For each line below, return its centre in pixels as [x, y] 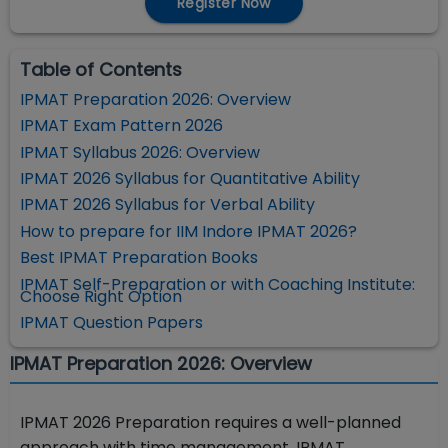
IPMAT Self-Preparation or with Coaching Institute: [217, 284]
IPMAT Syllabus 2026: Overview [140, 152]
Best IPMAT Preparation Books [139, 258]
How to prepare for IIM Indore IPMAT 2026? [188, 231]
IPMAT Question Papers [111, 323]
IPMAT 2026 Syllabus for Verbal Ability [167, 205]
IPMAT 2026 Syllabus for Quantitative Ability [190, 179]
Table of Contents [101, 69]
